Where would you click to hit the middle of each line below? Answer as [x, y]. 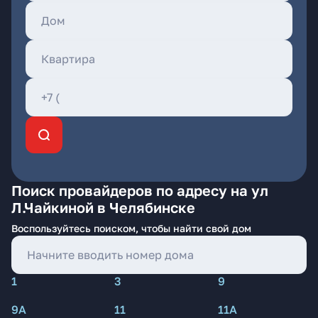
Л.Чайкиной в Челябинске [103, 207]
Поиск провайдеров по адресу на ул [140, 190]
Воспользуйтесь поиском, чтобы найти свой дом [131, 228]
